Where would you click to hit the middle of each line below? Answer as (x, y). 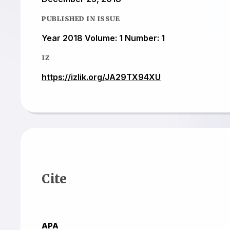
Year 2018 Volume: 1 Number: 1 (103, 38)
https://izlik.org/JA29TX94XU (101, 77)
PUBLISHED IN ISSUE (81, 18)
